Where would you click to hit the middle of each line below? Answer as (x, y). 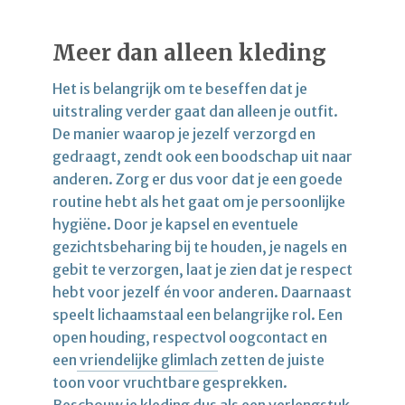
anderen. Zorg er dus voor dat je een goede (198, 179)
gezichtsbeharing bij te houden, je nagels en (200, 246)
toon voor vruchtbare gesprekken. (170, 382)
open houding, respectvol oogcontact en (190, 337)
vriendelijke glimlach (147, 359)
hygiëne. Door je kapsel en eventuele (175, 224)
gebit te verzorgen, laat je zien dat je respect (202, 269)
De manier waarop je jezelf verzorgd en (184, 133)
